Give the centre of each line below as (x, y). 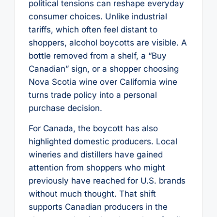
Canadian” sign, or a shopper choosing (103, 69)
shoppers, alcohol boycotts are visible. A (108, 43)
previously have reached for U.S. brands (107, 180)
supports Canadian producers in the (98, 207)
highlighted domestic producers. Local (103, 141)
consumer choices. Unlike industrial (98, 17)
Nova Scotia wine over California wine (103, 82)
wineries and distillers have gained (95, 154)
